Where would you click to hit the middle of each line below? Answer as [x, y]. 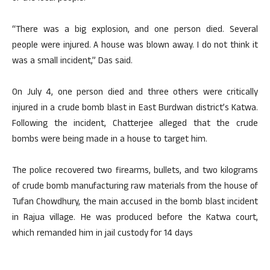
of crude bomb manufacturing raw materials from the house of [135, 187]
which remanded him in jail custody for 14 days [102, 234]
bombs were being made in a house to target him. [110, 140]
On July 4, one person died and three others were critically [135, 93]
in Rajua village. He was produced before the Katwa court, [135, 219]
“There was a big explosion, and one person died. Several [135, 31]
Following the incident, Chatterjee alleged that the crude [135, 125]
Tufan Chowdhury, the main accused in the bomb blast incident [135, 203]
